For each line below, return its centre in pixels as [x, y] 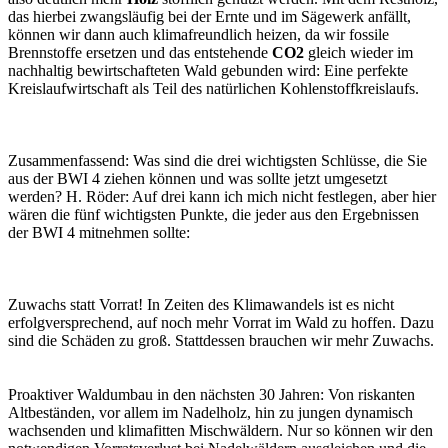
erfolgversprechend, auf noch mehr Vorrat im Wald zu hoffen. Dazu [221, 322]
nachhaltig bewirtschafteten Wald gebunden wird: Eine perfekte [208, 70]
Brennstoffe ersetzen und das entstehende [140, 52]
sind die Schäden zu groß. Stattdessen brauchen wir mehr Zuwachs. [221, 340]
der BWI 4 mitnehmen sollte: [99, 232]
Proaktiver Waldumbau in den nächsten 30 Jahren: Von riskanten [211, 394]
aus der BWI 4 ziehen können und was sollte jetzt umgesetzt [197, 178]
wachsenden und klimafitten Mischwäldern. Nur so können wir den [220, 430]
